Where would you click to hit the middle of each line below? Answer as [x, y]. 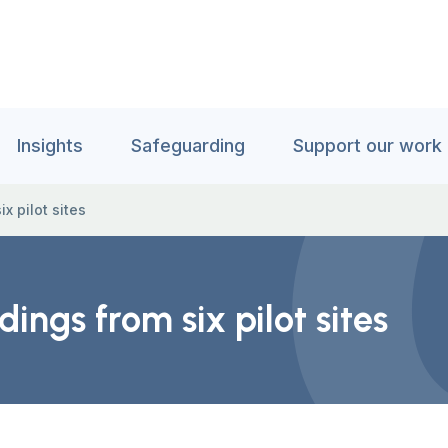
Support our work [367, 145]
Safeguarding [188, 145]
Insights [50, 145]
